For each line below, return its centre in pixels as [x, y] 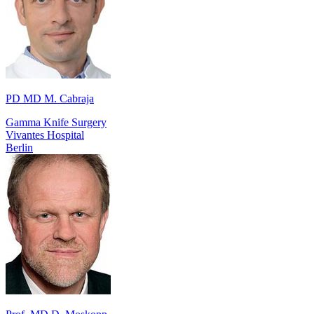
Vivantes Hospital [45, 135]
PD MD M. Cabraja [50, 98]
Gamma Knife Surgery [56, 122]
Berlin [19, 147]
